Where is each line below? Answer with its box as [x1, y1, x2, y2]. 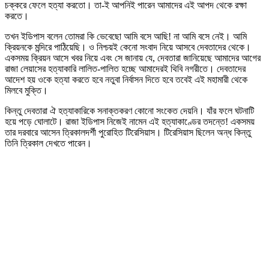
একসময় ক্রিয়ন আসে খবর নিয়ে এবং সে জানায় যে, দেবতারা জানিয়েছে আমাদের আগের [5, 52, 261, 63]
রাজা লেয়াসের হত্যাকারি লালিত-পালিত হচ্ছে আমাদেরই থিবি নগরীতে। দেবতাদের [5, 63, 246, 74]
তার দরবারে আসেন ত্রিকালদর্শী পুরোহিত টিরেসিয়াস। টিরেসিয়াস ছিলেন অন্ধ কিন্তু [5, 127, 251, 138]
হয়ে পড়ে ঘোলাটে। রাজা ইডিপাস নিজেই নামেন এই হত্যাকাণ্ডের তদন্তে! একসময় [5, 116, 255, 127]
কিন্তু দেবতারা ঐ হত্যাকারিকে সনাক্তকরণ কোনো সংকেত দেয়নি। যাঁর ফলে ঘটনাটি [5, 105, 254, 116]
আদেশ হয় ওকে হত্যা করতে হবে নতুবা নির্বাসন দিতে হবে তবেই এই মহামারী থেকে [5, 74, 247, 85]
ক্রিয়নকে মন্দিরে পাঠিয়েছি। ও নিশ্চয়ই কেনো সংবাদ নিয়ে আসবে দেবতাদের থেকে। [5, 41, 251, 52]
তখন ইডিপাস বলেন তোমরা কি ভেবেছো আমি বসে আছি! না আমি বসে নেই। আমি [5, 31, 247, 41]
